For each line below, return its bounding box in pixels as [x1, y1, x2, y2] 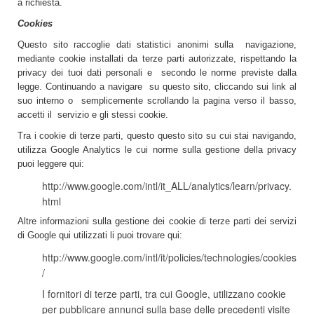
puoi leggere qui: [18, 158, 84, 169]
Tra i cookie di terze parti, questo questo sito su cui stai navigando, [18, 130, 296, 141]
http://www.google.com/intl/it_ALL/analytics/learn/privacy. [42, 179, 292, 193]
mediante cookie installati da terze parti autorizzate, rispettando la [18, 53, 296, 64]
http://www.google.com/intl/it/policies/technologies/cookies [42, 250, 296, 264]
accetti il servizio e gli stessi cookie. [18, 109, 168, 120]
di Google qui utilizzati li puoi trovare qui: [18, 230, 182, 240]
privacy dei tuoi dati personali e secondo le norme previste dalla [18, 67, 296, 78]
